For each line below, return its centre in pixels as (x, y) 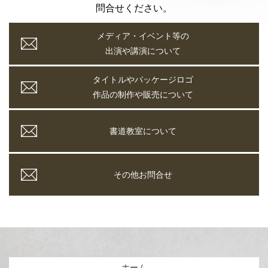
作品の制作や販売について (143, 95)
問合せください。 (134, 8)
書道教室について (143, 131)
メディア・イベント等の (143, 36)
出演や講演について (143, 51)
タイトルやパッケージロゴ (143, 80)
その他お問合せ (143, 175)
